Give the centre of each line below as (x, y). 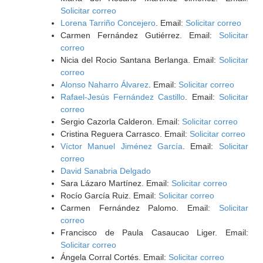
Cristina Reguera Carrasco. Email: (125, 134)
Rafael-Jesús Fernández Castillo (123, 97)
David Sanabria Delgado (105, 171)
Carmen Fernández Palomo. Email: (139, 208)
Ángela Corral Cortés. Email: (114, 257)
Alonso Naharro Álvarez (104, 85)
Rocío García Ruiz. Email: (109, 195)
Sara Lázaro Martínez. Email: (116, 183)
